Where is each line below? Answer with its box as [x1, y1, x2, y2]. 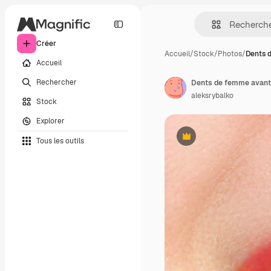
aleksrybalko [191, 91, 233, 100]
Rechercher [36, 77, 77, 87]
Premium [185, 135, 217, 146]
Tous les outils [36, 135, 84, 146]
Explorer [36, 116, 65, 126]
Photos [218, 49, 242, 59]
